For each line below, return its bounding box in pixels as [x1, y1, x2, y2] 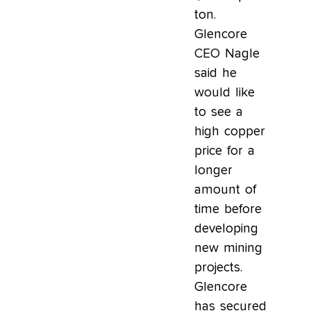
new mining [194, 241, 262, 255]
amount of [194, 183, 256, 196]
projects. [194, 260, 242, 274]
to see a [194, 105, 243, 119]
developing [194, 221, 258, 235]
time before [194, 202, 262, 216]
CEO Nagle [194, 47, 260, 60]
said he [194, 66, 237, 80]
